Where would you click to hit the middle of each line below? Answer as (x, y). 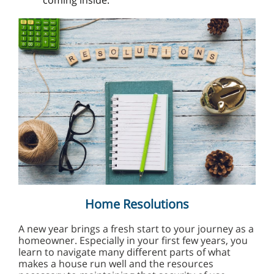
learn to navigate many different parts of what (124, 252)
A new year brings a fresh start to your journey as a (136, 229)
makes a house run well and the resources (116, 264)
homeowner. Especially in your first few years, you (133, 240)
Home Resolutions (137, 204)
